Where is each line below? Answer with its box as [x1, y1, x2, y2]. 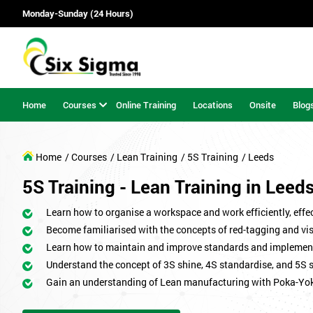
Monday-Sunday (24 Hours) [22, 7, 133, 20]
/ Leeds [242, 150, 274, 164]
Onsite [249, 98, 276, 111]
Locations [193, 98, 233, 111]
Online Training [116, 98, 176, 111]
